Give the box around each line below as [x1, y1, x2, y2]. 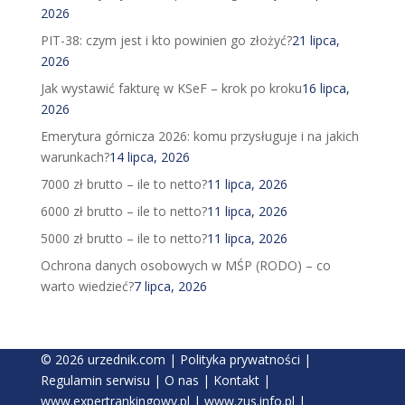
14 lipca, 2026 [108, 148, 190, 166]
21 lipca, [291, 32, 340, 50]
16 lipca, [301, 80, 350, 98]
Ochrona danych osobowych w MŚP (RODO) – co [40, 257, 331, 275]
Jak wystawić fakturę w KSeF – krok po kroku [40, 80, 302, 98]
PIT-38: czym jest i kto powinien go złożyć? [40, 32, 292, 50]
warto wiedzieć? [40, 278, 134, 296]
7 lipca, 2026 [133, 278, 207, 296]
